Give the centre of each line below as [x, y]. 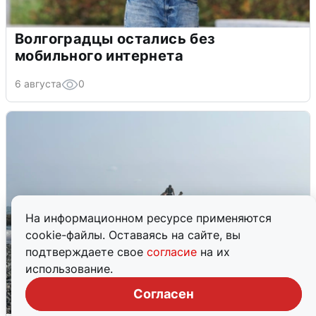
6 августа [38, 84]
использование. [69, 269]
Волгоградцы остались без [115, 39]
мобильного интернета [99, 56]
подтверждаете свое [86, 252]
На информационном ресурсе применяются [148, 218]
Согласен [164, 294]
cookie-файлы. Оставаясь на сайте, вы [133, 235]
